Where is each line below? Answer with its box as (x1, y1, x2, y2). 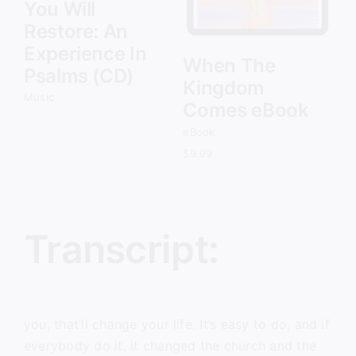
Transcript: (23, 226, 219, 273)
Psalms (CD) (23, 64, 134, 87)
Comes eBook (183, 99, 309, 122)
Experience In (23, 41, 147, 65)
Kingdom (183, 76, 265, 100)
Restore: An (23, 19, 129, 43)
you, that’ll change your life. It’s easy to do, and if (23, 316, 330, 332)
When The (183, 54, 276, 78)
